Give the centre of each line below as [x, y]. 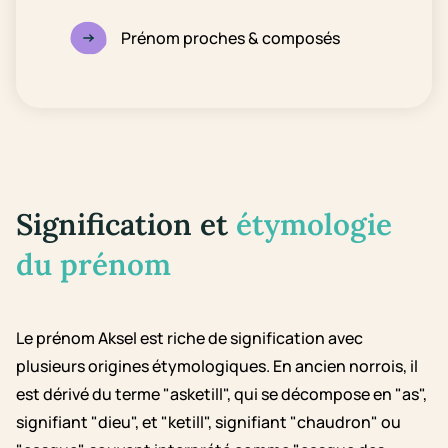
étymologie [314, 224]
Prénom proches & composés [230, 38]
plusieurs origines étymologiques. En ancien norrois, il [217, 366]
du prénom [93, 264]
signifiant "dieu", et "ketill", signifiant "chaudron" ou [208, 422]
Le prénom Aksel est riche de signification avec [189, 338]
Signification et [126, 224]
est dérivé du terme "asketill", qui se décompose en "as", [221, 394]
